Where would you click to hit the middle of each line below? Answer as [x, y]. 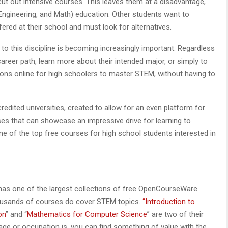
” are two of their [175, 214]
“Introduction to [168, 201]
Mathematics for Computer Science [87, 214]
